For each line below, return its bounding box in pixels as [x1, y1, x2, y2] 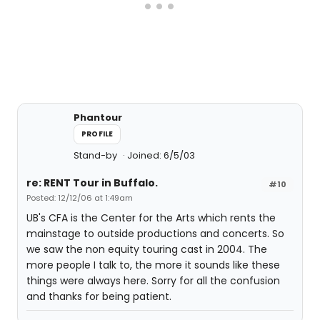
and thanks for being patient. [26, 289, 171, 304]
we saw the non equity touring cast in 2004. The [26, 242, 267, 256]
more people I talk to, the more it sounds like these [26, 258, 280, 272]
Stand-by [74, 149, 119, 162]
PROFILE [81, 129, 114, 139]
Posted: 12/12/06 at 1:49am [26, 192, 133, 204]
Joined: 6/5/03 [127, 149, 195, 162]
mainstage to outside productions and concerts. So [26, 226, 284, 241]
